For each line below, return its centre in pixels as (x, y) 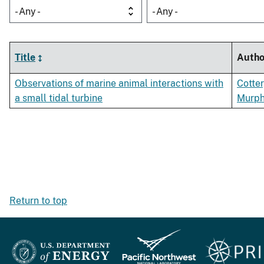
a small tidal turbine (59, 98)
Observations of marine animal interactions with (119, 84)
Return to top (38, 201)
